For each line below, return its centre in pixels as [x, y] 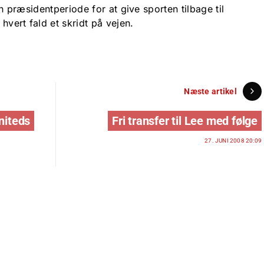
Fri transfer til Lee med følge [185, 121]
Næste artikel [210, 91]
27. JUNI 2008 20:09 [233, 141]
